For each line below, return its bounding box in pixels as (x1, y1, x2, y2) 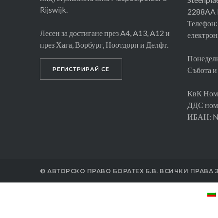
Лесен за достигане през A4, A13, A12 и (40, 28, 170, 37)
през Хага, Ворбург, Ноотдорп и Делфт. (40, 39, 168, 49)
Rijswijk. (40, 4, 68, 14)
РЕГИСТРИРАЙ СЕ (53, 65, 109, 73)
